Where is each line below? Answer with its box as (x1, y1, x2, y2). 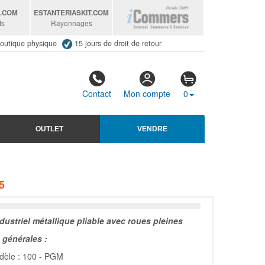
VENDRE (137, 124, 167, 133)
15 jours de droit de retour (74, 38, 161, 49)
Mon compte (124, 88, 170, 100)
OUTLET (35, 124, 63, 133)
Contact (82, 88, 111, 100)
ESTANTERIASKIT (34, 8, 92, 18)
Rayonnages (50, 18, 92, 28)
